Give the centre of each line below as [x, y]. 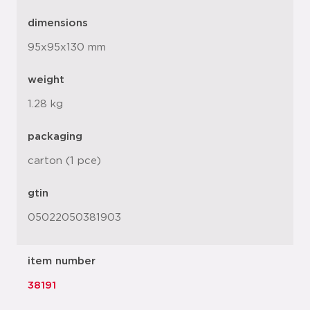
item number [62, 261]
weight [46, 80]
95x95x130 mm [67, 47]
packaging [55, 137]
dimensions [58, 23]
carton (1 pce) [64, 161]
